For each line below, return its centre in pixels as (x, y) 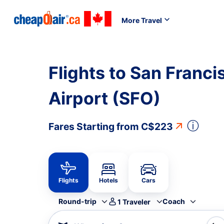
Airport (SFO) (104, 98)
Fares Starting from (95, 126)
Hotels (108, 180)
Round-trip (77, 201)
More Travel (142, 20)
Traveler (136, 201)
